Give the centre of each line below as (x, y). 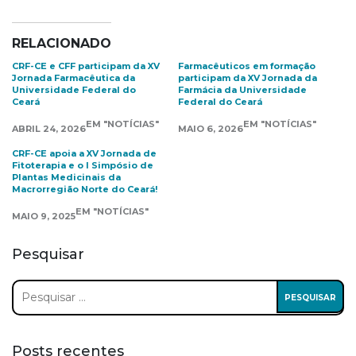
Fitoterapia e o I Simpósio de (83, 165)
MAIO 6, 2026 (211, 129)
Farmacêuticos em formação (247, 66)
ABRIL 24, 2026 (49, 129)
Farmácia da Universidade (242, 90)
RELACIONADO (62, 43)
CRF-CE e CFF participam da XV (86, 66)
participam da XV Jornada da (248, 78)
